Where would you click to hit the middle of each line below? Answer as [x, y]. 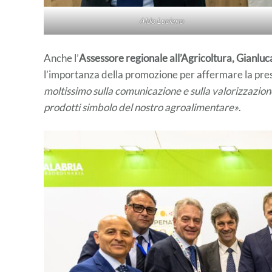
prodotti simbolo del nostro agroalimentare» [141, 107]
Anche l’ [61, 58]
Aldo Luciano [161, 21]
